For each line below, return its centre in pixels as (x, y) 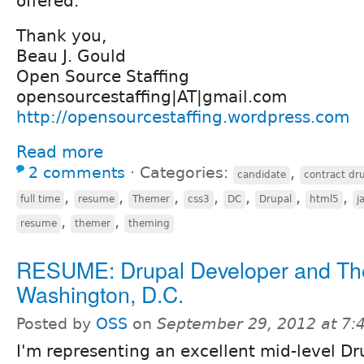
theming (149, 223)
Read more (60, 152)
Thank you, (61, 35)
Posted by (56, 323)
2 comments (77, 172)
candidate (262, 174)
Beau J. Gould (71, 56)
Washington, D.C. (100, 293)
